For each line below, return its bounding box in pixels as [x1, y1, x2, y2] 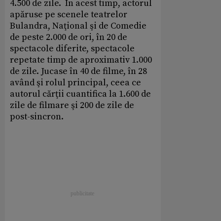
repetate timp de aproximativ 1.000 [10, 54, 152, 66]
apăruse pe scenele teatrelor [10, 8, 127, 20]
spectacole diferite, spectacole [10, 42, 135, 54]
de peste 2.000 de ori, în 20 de [10, 31, 127, 43]
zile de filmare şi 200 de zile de [10, 99, 134, 111]
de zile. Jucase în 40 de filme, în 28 [10, 65, 147, 77]
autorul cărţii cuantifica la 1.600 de [10, 88, 151, 100]
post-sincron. [10, 110, 66, 122]
